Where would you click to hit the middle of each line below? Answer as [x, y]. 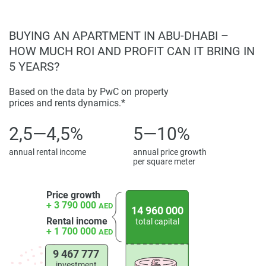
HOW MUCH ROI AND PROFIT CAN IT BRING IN [132, 51]
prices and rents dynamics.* [67, 103]
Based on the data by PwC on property [89, 92]
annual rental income [47, 152]
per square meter [164, 162]
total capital [157, 222]
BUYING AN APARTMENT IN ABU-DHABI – [119, 36]
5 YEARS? [34, 67]
